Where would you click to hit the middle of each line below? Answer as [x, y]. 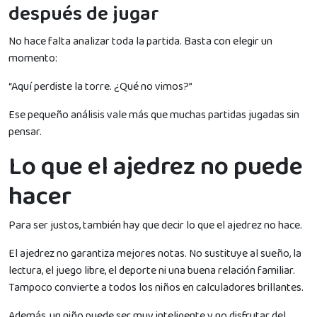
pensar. [25, 132]
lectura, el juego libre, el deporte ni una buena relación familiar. [152, 270]
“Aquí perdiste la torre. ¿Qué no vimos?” [100, 86]
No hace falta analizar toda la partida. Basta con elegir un [140, 41]
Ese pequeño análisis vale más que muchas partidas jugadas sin [154, 115]
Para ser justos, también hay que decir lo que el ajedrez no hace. [155, 225]
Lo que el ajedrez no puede [156, 167]
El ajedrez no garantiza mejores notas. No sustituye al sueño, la [155, 253]
